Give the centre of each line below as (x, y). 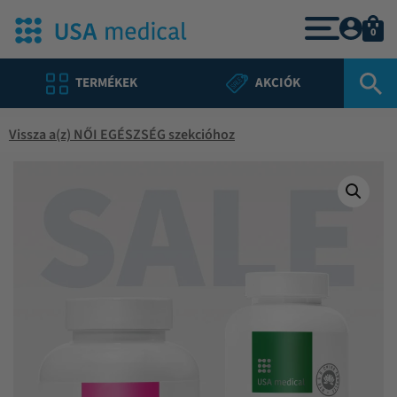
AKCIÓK (278, 83)
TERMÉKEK (106, 83)
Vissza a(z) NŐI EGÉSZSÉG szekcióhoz (122, 135)
